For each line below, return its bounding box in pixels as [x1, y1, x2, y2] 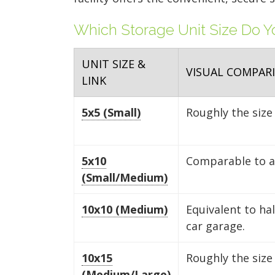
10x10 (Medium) [82, 201, 168, 217]
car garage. [186, 218, 245, 233]
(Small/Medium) [82, 169, 168, 185]
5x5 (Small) [82, 104, 141, 120]
